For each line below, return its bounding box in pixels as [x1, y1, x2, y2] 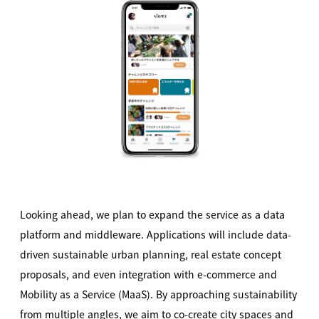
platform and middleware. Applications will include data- [20, 226, 291, 241]
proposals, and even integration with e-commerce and [20, 266, 277, 281]
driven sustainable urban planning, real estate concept [20, 246, 281, 261]
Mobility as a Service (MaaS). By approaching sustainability [20, 286, 297, 301]
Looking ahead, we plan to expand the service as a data [20, 206, 285, 221]
